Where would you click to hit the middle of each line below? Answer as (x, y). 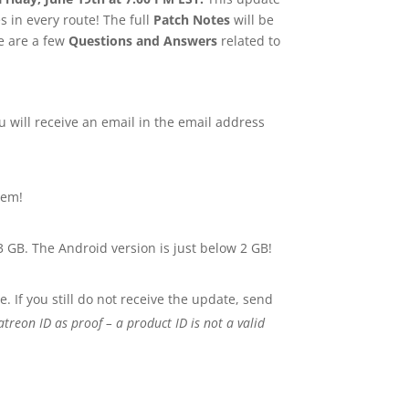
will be (252, 20)
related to (249, 41)
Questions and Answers (143, 41)
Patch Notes (192, 20)
